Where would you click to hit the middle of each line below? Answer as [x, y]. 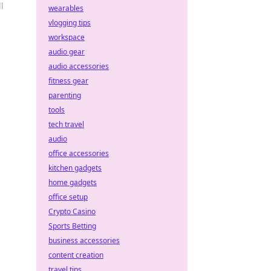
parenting [65, 95]
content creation [76, 255]
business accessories [84, 240]
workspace [67, 37]
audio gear [67, 52]
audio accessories [79, 66]
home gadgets [73, 182]
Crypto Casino [72, 211]
